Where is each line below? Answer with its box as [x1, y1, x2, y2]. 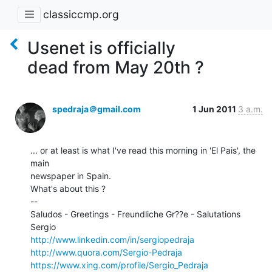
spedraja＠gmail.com [52, 103, 141, 114]
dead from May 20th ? [27, 56, 204, 78]
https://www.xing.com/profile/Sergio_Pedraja [30, 259, 208, 270]
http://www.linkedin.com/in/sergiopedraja [30, 234, 194, 245]
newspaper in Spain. [30, 170, 111, 181]
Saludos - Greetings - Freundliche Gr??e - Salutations [30, 208, 240, 219]
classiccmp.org [43, 8, 119, 21]
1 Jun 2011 [192, 103, 238, 114]
